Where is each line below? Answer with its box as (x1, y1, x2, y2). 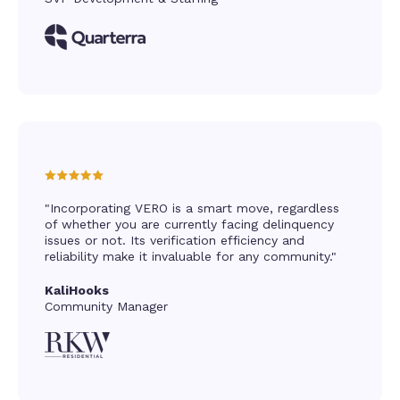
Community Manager (45, 298, 168, 313)
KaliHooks (45, 282, 109, 297)
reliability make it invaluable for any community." (45, 248, 337, 263)
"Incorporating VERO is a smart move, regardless (45, 200, 339, 215)
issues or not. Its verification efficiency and (45, 232, 304, 247)
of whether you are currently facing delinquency (45, 216, 334, 231)
